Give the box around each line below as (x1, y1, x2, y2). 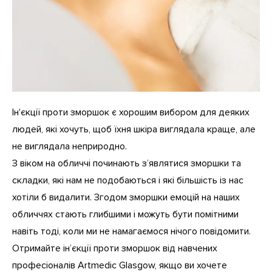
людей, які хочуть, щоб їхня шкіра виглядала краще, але (12, 123, 256, 135)
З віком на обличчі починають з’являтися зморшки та (12, 157, 241, 169)
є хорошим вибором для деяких (109, 106, 250, 118)
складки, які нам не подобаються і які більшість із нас (12, 174, 243, 186)
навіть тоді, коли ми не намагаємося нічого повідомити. (12, 225, 251, 237)
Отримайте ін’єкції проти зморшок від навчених (12, 242, 217, 254)
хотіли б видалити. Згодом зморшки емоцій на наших (12, 191, 240, 203)
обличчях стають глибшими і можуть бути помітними (12, 208, 239, 220)
